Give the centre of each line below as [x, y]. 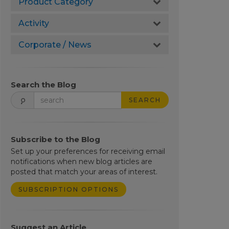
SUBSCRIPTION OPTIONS [68, 189]
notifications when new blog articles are [81, 162]
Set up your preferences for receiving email [88, 151]
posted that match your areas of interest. [84, 172]
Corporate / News [55, 45]
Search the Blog [43, 85]
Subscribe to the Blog [55, 139]
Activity [33, 23]
